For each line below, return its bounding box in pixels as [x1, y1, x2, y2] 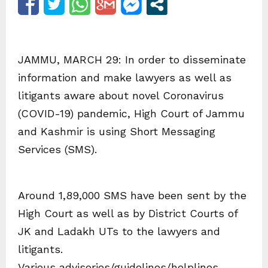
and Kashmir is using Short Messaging [18, 125, 215, 138]
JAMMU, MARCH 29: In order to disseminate [18, 53, 246, 66]
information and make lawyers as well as [18, 71, 232, 84]
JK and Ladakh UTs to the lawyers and [18, 225, 220, 237]
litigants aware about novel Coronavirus [18, 89, 224, 102]
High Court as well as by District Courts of [18, 207, 237, 220]
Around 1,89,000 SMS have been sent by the [18, 189, 246, 202]
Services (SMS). [18, 143, 97, 156]
